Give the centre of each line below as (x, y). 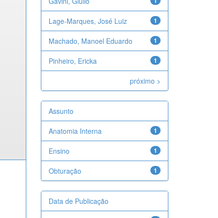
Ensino (59, 151)
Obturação (65, 171)
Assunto (61, 111)
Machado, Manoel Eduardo (90, 41)
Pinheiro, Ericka (73, 61)
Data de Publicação (78, 201)
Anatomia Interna (75, 131)
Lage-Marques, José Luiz (88, 21)
